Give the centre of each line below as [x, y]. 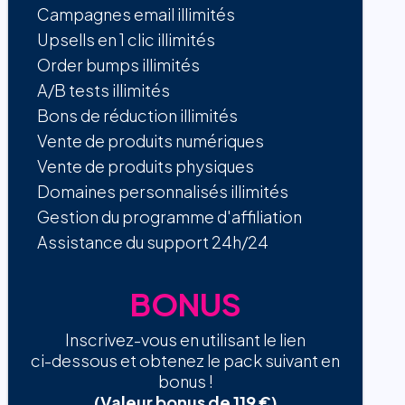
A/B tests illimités [104, 90]
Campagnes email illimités [137, 14]
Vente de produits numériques [151, 141]
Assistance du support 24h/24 [153, 242]
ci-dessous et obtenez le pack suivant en [186, 361]
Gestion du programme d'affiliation [170, 217]
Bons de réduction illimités [138, 116]
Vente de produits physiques [146, 166]
